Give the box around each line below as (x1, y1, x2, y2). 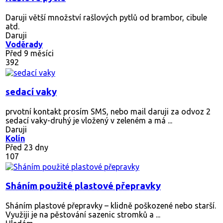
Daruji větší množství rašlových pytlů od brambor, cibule (5, 12, 207, 22)
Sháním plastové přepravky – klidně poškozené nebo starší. (5, 201, 216, 210)
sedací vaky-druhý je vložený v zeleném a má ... (5, 115, 172, 125)
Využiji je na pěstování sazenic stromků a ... (5, 210, 160, 219)
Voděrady (5, 39, 43, 49)
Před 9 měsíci (5, 48, 54, 58)
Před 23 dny (5, 142, 48, 152)
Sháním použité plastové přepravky (5, 180, 161, 191)
